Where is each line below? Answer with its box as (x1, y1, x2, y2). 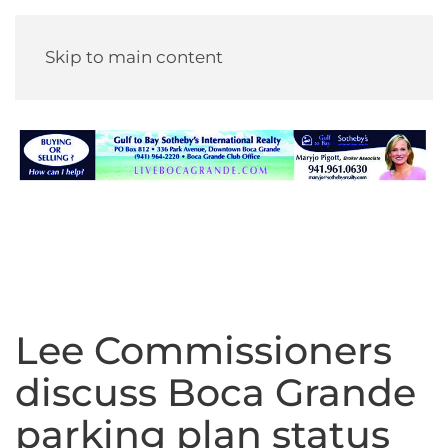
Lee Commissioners (15, 327, 392, 374)
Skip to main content (45, 47, 223, 67)
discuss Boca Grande (15, 369, 416, 416)
